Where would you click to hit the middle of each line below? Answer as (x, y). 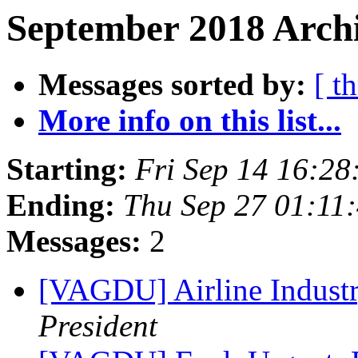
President (98, 326)
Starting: (67, 169)
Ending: (61, 205)
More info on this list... (190, 121)
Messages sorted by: (172, 85)
